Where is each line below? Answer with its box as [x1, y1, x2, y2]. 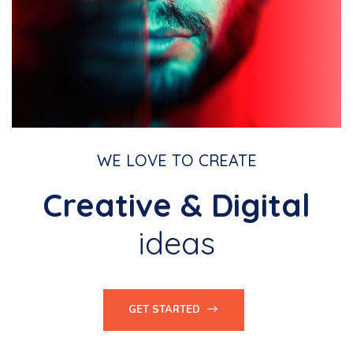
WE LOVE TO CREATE [96, 150, 257, 171]
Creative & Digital [43, 185, 310, 225]
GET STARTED [128, 303, 203, 318]
